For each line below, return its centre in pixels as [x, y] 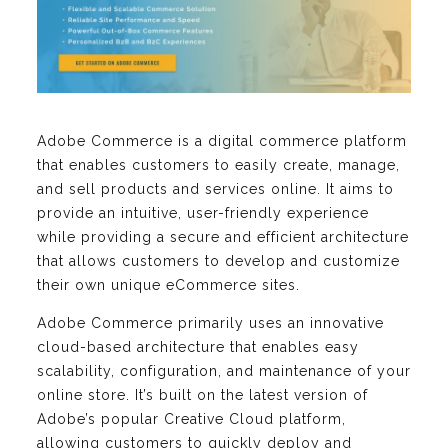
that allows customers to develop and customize [218, 260]
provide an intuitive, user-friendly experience [203, 212]
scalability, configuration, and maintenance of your [224, 370]
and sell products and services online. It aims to [215, 188]
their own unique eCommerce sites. [168, 284]
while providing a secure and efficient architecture [223, 236]
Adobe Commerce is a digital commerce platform [222, 140]
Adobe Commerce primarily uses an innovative [210, 322]
